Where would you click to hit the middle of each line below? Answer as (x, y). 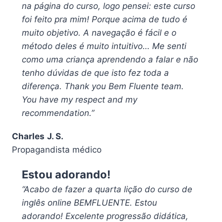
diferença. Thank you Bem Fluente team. (103, 86)
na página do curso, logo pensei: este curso (109, 6)
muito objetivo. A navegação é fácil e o (99, 33)
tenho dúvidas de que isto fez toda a (95, 73)
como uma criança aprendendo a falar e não (110, 60)
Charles (28, 137)
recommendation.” (58, 113)
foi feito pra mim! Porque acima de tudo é (105, 20)
